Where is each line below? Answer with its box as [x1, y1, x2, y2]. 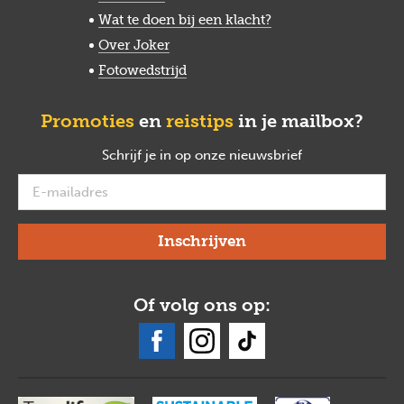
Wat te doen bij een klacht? [97, 11, 271, 28]
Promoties [41, 109, 134, 132]
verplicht [305, 146, 360, 163]
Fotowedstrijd [97, 61, 187, 78]
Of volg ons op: [133, 293, 271, 316]
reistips [166, 109, 234, 132]
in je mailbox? [234, 109, 363, 132]
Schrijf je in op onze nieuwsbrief [102, 146, 302, 163]
